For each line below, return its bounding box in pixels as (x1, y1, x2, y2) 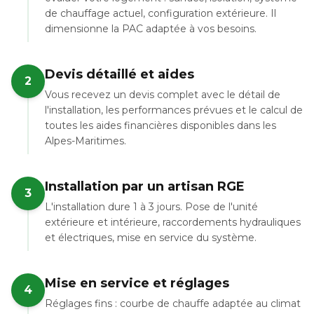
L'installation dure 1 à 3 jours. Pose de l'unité (45, 200, 258, 213)
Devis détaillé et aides (45, 67, 194, 82)
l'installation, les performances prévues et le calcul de (45, 104, 303, 116)
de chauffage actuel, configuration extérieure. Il (45, 7, 276, 20)
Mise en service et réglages (45, 275, 229, 291)
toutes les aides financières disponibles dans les (45, 119, 276, 132)
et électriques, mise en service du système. (45, 231, 257, 244)
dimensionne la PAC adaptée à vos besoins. (45, 22, 257, 35)
